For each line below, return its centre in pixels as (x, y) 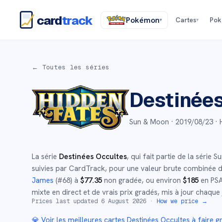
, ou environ (162, 180)
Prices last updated (66, 201)
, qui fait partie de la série (170, 157)
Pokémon (142, 20)
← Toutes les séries (71, 67)
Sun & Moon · (152, 122)
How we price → (182, 201)
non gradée (122, 180)
